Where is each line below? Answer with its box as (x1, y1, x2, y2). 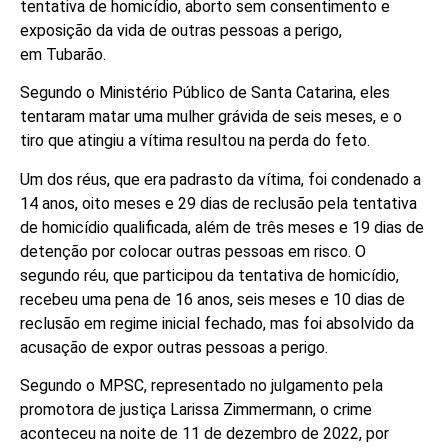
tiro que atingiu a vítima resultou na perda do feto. (20, 131, 370, 151)
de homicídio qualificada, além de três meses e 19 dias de (20, 217, 424, 237)
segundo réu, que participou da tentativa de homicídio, (20, 265, 399, 285)
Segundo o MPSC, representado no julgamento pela (20, 376, 383, 396)
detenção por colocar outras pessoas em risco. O (20, 241, 366, 261)
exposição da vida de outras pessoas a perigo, (20, 20, 342, 40)
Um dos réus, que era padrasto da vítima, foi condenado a (20, 169, 421, 189)
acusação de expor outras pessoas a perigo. (20, 337, 328, 357)
